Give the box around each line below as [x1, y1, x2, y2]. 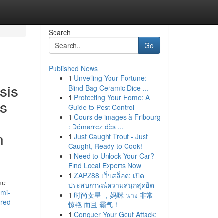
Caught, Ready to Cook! [68, 141, 142, 151]
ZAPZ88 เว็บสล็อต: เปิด [73, 170, 144, 180]
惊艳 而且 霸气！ [68, 200, 120, 209]
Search [48, 27, 71, 37]
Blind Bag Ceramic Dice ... [68, 83, 148, 92]
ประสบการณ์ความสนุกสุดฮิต [68, 180, 154, 190]
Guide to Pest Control [68, 102, 134, 112]
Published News [48, 63, 98, 73]
